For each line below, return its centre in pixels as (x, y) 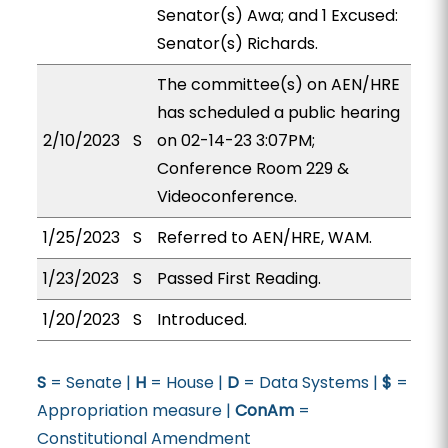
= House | (186, 382)
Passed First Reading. (238, 278)
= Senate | (90, 382)
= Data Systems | (310, 382)
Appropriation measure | (135, 410)
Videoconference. (226, 196)
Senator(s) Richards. (237, 43)
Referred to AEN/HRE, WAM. (264, 237)
